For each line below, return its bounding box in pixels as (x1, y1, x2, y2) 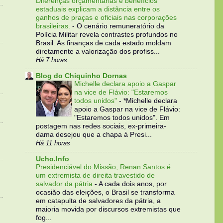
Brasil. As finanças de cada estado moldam (36, 39, 171, 47)
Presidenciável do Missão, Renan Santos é (36, 163, 171, 171)
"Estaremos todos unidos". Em (74, 114, 170, 122)
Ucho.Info (36, 155, 69, 163)
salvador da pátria (36, 180, 95, 188)
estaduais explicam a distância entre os (36, 5, 160, 13)
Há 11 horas (36, 139, 70, 147)
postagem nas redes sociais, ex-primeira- (36, 122, 166, 130)
